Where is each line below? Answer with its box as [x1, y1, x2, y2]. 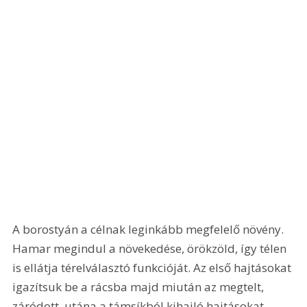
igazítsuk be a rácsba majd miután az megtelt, [12, 279, 267, 295]
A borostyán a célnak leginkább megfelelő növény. [12, 221, 287, 238]
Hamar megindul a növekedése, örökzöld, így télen [12, 241, 290, 257]
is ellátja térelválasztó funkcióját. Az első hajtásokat [12, 260, 295, 276]
